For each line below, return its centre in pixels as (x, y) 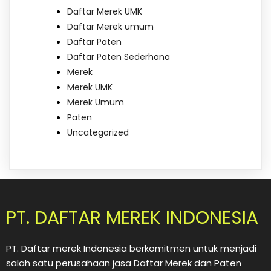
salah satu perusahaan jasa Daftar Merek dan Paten (124, 263)
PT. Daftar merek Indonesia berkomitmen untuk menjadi (131, 248)
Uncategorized (98, 133)
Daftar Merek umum (110, 27)
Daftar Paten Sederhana (119, 57)
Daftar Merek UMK (105, 12)
